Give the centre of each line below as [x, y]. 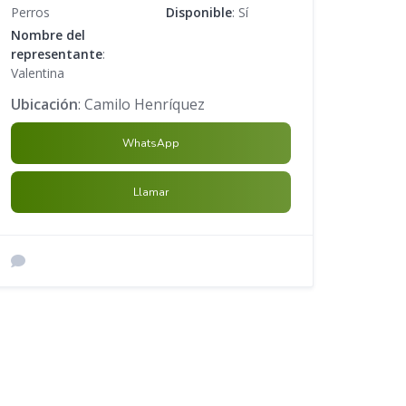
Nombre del [48, 34]
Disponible [198, 12]
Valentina [38, 72]
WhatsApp [151, 143]
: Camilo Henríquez [142, 104]
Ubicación [45, 104]
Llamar [151, 192]
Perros [31, 12]
